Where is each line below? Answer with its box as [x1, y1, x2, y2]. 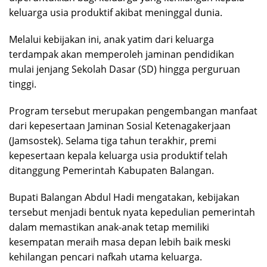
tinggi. [9, 77, 36, 91]
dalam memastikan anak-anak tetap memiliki [9, 220, 209, 234]
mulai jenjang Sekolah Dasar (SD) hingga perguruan [9, 62, 240, 76]
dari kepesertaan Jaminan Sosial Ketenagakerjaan [9, 119, 231, 132]
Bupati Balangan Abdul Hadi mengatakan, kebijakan [9, 190, 240, 204]
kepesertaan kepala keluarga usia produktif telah [9, 148, 228, 162]
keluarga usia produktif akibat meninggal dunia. [9, 5, 222, 19]
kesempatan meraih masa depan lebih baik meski [9, 235, 231, 249]
